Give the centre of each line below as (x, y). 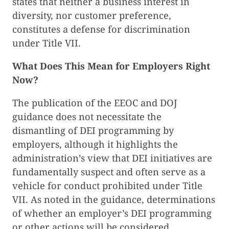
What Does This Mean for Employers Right (111, 66)
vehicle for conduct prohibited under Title (107, 186)
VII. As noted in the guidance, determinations (114, 200)
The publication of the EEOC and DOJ (95, 103)
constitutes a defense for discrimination (101, 29)
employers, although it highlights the (95, 144)
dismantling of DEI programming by (93, 131)
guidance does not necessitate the (87, 117)
